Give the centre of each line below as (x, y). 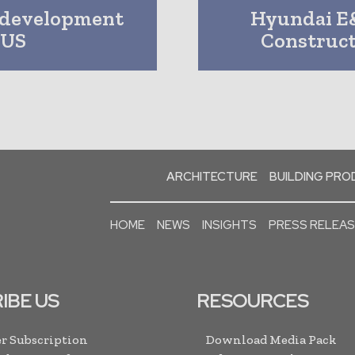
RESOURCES (252, 301)
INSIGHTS (229, 225)
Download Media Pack (271, 340)
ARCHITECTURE (212, 177)
